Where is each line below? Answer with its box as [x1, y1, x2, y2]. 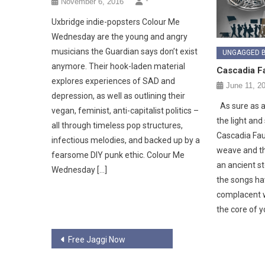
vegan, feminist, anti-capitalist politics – [51, 106, 199, 116]
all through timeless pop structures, [51, 121, 183, 131]
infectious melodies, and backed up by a [51, 135, 201, 146]
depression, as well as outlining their [51, 91, 186, 101]
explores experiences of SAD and [51, 76, 176, 86]
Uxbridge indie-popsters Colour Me [51, 17, 180, 27]
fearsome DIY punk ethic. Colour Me [51, 150, 185, 160]
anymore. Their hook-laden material [51, 62, 186, 72]
